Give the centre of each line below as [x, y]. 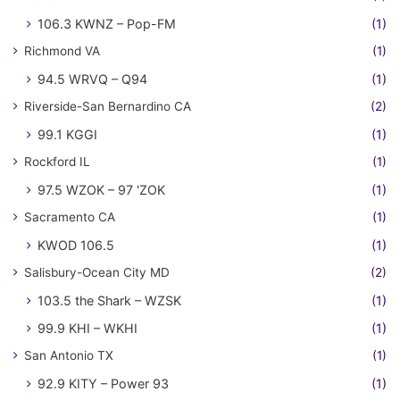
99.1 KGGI [67, 134]
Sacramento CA [70, 217]
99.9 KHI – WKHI [87, 328]
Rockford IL [57, 162]
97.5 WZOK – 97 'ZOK [101, 190]
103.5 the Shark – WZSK [109, 300]
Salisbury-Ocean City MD [97, 272]
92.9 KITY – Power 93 [103, 383]
